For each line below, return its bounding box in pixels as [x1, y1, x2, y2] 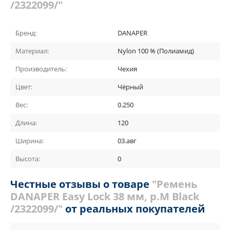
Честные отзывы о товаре [10, 177, 152, 191]
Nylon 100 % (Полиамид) [118, 46, 194, 55]
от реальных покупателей [63, 201, 205, 216]
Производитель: [15, 64, 67, 73]
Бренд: [15, 28, 36, 37]
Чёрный [118, 82, 143, 91]
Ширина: [15, 136, 44, 145]
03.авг [118, 136, 137, 145]
